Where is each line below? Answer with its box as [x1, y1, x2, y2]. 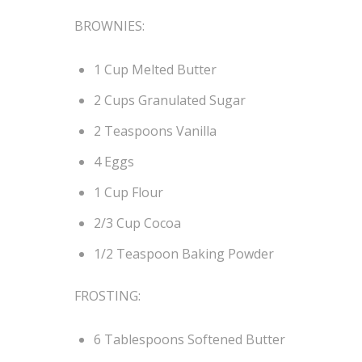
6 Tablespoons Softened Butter [94, 330, 285, 349]
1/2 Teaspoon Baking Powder [94, 245, 274, 263]
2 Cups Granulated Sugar [94, 91, 246, 109]
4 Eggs [94, 153, 134, 170]
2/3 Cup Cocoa [94, 214, 181, 232]
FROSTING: [74, 287, 141, 305]
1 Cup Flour [94, 183, 163, 201]
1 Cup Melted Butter [94, 61, 217, 78]
